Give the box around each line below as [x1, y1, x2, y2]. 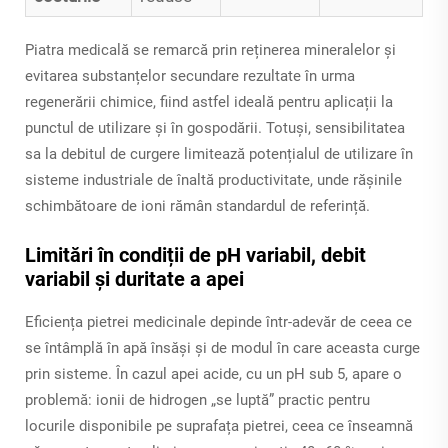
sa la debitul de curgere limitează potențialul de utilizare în [25, 145, 413, 164]
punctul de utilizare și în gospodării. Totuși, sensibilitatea [25, 119, 405, 138]
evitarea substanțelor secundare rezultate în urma [25, 67, 355, 86]
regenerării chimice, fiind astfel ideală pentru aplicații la [25, 93, 393, 112]
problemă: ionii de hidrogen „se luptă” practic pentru [25, 391, 370, 410]
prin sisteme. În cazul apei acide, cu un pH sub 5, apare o [25, 365, 402, 384]
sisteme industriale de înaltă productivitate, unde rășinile [25, 171, 402, 190]
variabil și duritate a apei [25, 267, 244, 292]
